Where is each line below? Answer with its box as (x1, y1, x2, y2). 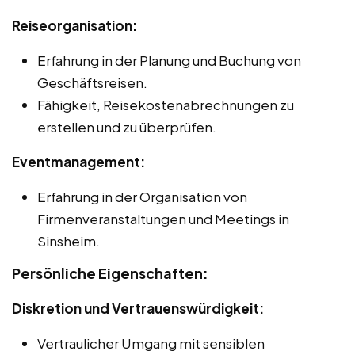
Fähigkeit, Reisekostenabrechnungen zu (37, 96, 294, 114)
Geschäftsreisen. (37, 74, 147, 92)
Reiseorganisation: (12, 17, 137, 35)
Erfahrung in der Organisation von (37, 188, 247, 206)
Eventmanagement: (12, 153, 145, 171)
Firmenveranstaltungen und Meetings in (37, 210, 289, 228)
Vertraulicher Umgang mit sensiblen (37, 334, 265, 353)
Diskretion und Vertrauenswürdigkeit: (12, 300, 264, 318)
